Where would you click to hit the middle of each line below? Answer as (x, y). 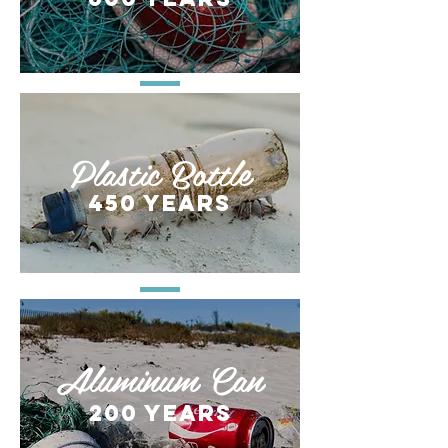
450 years (159, 203)
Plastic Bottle (160, 172)
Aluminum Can (160, 378)
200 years (160, 413)
